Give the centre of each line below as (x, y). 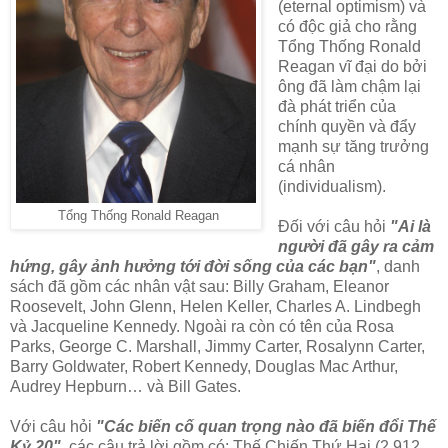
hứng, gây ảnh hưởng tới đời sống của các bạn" (193, 267)
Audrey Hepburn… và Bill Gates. (125, 387)
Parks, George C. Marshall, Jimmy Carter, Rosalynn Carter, (217, 347)
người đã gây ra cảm (355, 247)
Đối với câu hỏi (333, 227)
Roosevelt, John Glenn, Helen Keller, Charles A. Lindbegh (215, 307)
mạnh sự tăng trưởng (353, 147)
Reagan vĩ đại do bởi (352, 67)
